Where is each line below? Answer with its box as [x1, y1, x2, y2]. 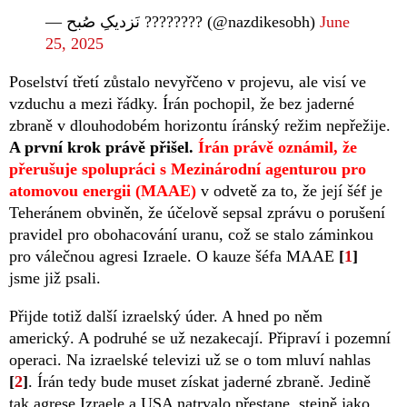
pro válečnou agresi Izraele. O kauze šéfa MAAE [9, 247, 339, 266]
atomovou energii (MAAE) [9, 182, 196, 201]
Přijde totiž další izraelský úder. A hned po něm [9, 307, 323, 326]
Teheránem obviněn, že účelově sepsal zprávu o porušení [9, 203, 385, 223]
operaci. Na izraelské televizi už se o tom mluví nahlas [9, 351, 371, 370]
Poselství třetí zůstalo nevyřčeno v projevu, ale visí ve [9, 73, 366, 92]
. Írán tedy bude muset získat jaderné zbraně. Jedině [28, 372, 371, 392]
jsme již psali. [9, 269, 101, 288]
